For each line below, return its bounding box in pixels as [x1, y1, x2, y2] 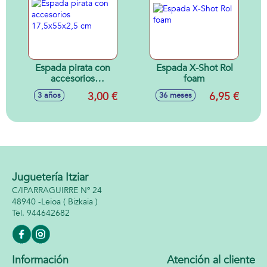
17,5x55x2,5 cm [39, 83, 107, 96]
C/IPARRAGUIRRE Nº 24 [12, 185, 102, 196]
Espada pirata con [35, 61, 110, 74]
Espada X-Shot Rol [156, 61, 233, 74]
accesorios [51, 72, 95, 85]
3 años [38, 90, 61, 101]
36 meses [159, 90, 192, 101]
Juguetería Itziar [12, 170, 88, 185]
